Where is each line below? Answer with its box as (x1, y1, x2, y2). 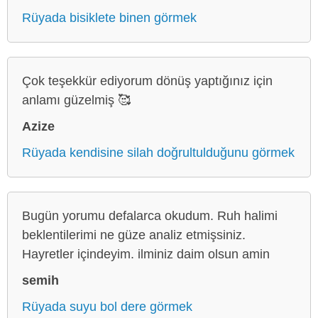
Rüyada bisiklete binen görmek (22, 10, 197, 25)
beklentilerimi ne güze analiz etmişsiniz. (22, 227, 246, 242)
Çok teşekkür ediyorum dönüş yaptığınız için (22, 73, 273, 88)
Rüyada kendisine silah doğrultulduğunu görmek (22, 145, 295, 160)
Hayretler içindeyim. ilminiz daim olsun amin (22, 246, 270, 261)
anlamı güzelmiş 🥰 (22, 92, 131, 107)
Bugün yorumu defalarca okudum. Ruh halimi (22, 208, 278, 223)
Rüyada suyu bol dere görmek (22, 299, 192, 314)
